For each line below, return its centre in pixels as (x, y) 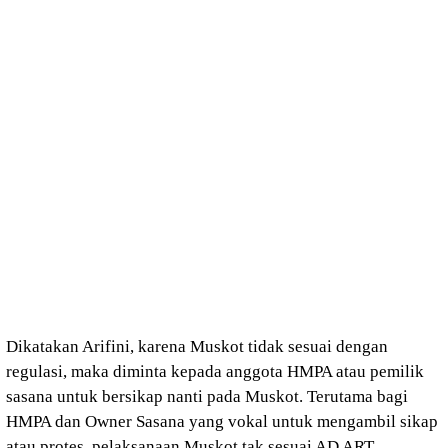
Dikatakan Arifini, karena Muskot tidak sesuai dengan (197, 346)
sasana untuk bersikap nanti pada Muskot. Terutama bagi (207, 396)
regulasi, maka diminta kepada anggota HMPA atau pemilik (215, 371)
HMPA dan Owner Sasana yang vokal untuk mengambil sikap (222, 421)
